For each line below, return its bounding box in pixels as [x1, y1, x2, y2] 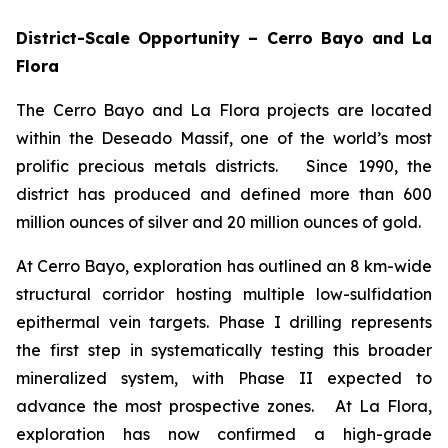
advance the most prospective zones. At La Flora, [16, 396, 432, 417]
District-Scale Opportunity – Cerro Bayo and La [16, 28, 432, 49]
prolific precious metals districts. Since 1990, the [16, 156, 432, 177]
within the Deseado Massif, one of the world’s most [16, 128, 432, 149]
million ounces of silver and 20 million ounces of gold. [16, 212, 421, 233]
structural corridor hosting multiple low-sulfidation [16, 284, 432, 305]
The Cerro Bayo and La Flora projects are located [16, 100, 432, 121]
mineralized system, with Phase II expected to [16, 368, 432, 389]
